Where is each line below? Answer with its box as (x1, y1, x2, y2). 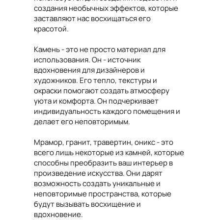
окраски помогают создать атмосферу (34, 85, 169, 96)
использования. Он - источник (34, 55, 140, 65)
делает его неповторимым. (34, 116, 130, 127)
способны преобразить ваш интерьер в (34, 158, 173, 168)
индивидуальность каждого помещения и (34, 106, 180, 116)
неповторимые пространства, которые (34, 189, 171, 199)
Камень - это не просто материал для (34, 44, 165, 55)
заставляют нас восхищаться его (34, 13, 151, 24)
